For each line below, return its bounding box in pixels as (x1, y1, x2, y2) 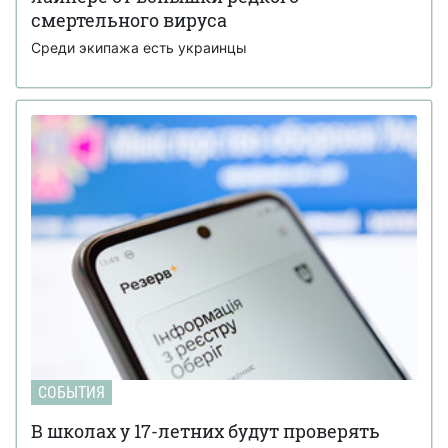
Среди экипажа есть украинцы (31, 38, 247, 56)
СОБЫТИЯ (38, 382, 105, 402)
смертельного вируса (31, 7, 227, 32)
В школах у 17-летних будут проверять (31, 418, 380, 443)
